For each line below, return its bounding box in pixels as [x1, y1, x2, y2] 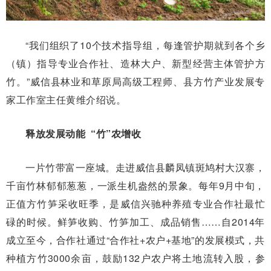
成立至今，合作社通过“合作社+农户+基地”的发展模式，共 [6, 233, 265, 247]
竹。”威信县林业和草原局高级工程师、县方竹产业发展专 [6, 74, 265, 89]
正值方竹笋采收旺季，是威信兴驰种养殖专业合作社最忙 [6, 197, 265, 211]
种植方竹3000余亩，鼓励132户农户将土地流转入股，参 [6, 251, 265, 266]
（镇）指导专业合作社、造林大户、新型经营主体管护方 [6, 56, 265, 71]
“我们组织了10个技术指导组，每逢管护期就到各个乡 [25, 38, 265, 53]
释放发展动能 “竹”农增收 [25, 126, 141, 141]
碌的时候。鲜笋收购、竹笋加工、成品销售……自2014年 [6, 215, 265, 229]
